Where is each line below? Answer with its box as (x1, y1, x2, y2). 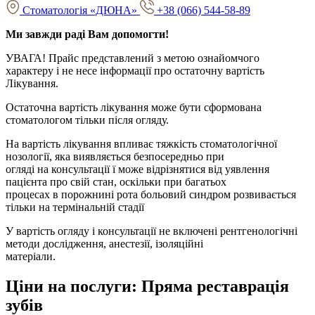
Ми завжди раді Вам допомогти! (6, 28, 169, 41)
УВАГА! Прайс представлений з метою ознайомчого (6, 52, 259, 65)
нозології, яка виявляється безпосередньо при (6, 150, 224, 163)
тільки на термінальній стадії (6, 201, 144, 214)
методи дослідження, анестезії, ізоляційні (6, 238, 203, 250)
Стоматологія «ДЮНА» (20, 4, 140, 17)
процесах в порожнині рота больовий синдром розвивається (6, 188, 296, 201)
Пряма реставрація (141, 277, 289, 296)
